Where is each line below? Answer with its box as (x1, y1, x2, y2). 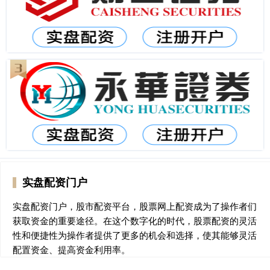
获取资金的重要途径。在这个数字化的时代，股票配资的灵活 (13, 214, 257, 227)
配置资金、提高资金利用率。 (13, 243, 130, 256)
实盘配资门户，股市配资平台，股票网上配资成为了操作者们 (13, 199, 257, 212)
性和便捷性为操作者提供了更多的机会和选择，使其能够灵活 (13, 228, 257, 241)
